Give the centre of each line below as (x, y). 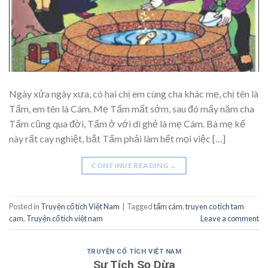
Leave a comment (230, 219)
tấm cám (168, 207)
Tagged (140, 207)
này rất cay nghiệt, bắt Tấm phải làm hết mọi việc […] (117, 138)
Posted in (25, 207)
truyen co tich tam (215, 207)
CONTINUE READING (130, 165)
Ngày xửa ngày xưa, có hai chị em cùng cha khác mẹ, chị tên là (134, 93)
